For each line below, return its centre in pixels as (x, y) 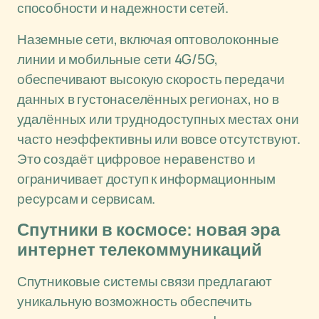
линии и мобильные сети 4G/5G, (117, 59)
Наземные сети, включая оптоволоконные (148, 39)
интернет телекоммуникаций (140, 250)
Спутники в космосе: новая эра (148, 230)
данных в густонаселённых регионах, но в (148, 99)
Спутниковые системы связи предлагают (145, 281)
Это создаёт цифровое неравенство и (136, 159)
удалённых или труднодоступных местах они (158, 119)
